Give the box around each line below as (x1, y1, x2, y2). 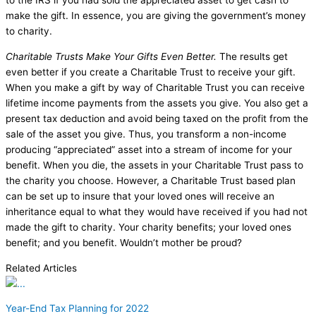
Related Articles (6, 262, 77, 274)
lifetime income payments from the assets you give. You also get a (6, 97, 308, 109)
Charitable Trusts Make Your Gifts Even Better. (6, 50, 217, 62)
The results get (217, 50, 288, 62)
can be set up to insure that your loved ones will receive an (6, 190, 274, 202)
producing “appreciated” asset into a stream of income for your (6, 143, 292, 155)
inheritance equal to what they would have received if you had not (6, 205, 308, 217)
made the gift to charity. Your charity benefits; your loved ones (6, 221, 291, 233)
